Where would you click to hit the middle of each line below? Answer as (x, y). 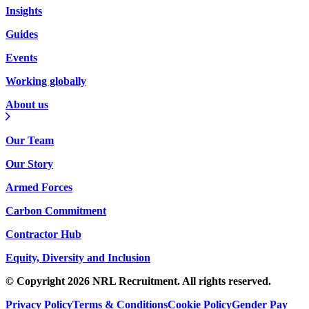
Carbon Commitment (56, 210)
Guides (22, 34)
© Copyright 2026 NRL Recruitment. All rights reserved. (138, 281)
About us (27, 104)
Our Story (29, 163)
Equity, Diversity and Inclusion (78, 257)
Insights (24, 10)
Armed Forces (39, 187)
